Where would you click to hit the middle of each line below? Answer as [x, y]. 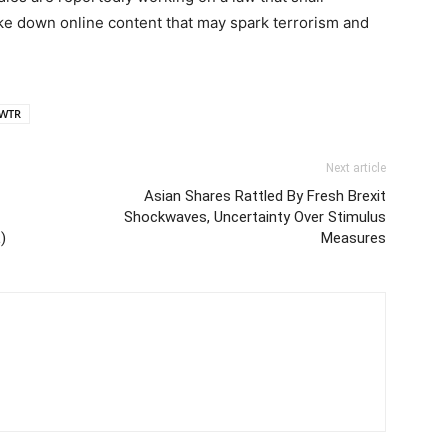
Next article [356, 167]
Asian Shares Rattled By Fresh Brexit [265, 195]
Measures [353, 237]
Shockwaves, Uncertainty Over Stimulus [255, 216]
